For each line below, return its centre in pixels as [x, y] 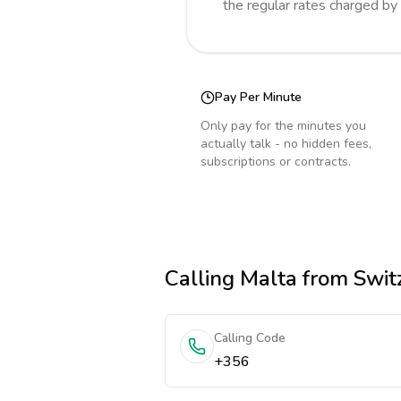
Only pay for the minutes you [283, 126]
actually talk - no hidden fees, [286, 144]
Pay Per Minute [258, 97]
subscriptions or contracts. [276, 162]
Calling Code [250, 338]
